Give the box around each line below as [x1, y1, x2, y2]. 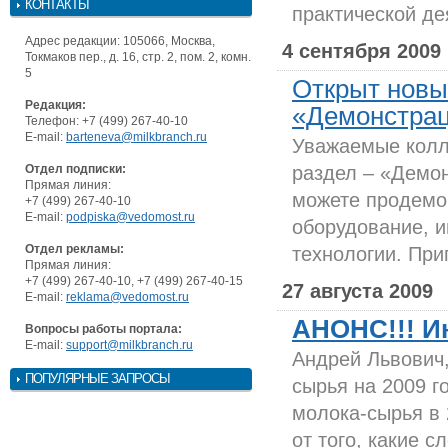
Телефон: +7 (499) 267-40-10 [25, 113, 188, 128]
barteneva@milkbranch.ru [66, 129, 207, 144]
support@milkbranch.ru [66, 337, 193, 352]
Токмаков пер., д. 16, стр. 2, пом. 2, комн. [25, 49, 251, 64]
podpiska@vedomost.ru [66, 209, 195, 224]
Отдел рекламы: [25, 241, 124, 256]
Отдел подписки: [25, 161, 126, 176]
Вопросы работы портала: [25, 321, 182, 336]
